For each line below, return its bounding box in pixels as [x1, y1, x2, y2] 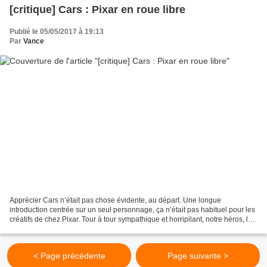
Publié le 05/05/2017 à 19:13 [10, 27, 104, 36]
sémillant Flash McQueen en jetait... [10, 225, 125, 234]
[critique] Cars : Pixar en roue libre [10, 3, 185, 15]
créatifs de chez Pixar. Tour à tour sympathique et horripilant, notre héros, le [10, 215, 252, 224]
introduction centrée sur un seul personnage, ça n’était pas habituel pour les [10, 206, 255, 215]
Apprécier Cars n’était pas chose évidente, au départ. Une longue [10, 196, 221, 205]
